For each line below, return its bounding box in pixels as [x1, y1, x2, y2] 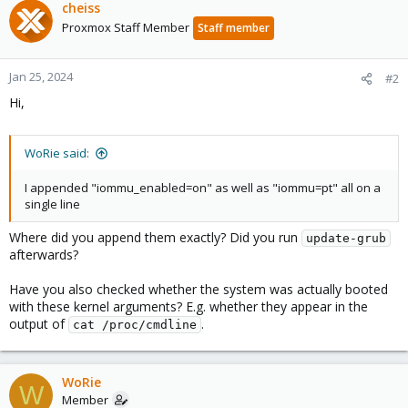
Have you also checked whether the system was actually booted [9, 280, 388, 298]
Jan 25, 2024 [9, 68, 73, 85]
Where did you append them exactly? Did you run [9, 229, 301, 246]
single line [25, 196, 80, 212]
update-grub [306, 231, 386, 245]
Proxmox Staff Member [62, 19, 189, 36]
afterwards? [9, 246, 78, 263]
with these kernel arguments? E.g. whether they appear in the [9, 298, 368, 315]
